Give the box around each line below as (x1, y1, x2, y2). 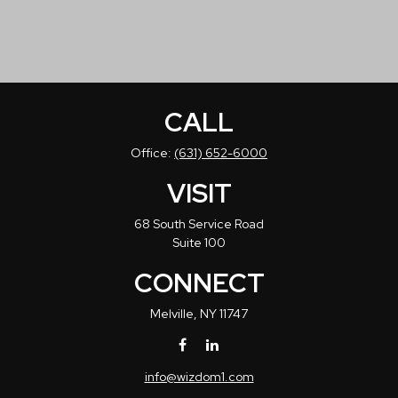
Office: (131, 145, 174, 161)
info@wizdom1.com (144, 369, 254, 385)
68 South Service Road (134, 216, 264, 232)
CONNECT (133, 266, 265, 300)
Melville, (150, 306, 197, 322)
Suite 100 (172, 235, 226, 251)
